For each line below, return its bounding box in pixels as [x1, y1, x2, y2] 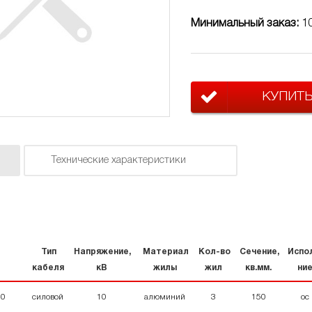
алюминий [144, 292, 186, 301]
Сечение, [237, 247, 280, 256]
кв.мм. [245, 263, 272, 272]
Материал [141, 247, 189, 256]
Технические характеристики [50, 155, 186, 165]
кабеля [31, 263, 64, 272]
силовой [32, 292, 64, 301]
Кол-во [196, 247, 231, 256]
